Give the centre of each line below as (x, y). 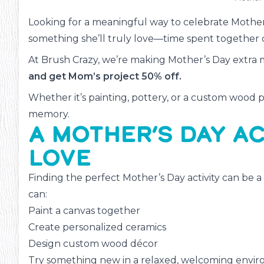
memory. (49, 114)
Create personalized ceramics (97, 227)
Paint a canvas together (84, 211)
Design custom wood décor (93, 244)
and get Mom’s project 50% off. (105, 77)
